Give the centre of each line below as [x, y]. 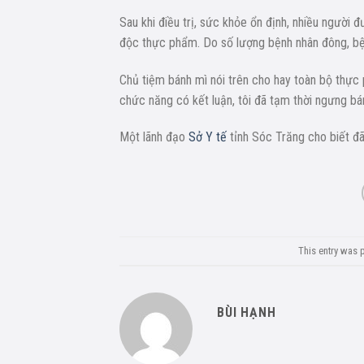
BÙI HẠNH [247, 313]
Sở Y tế [208, 137]
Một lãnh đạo [154, 137]
